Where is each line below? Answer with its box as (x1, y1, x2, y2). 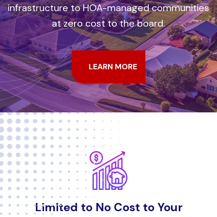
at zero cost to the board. (52, 16, 165, 30)
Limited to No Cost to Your (34, 199, 183, 215)
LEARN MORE (88, 61, 137, 72)
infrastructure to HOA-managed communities (8, 1, 209, 14)
